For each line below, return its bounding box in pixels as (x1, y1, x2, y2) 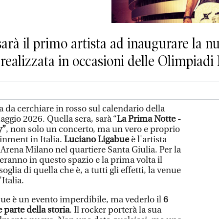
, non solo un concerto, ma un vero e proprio (6, 124, 180, 134)
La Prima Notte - (117, 113, 181, 124)
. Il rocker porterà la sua (69, 204, 161, 215)
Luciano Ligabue (64, 134, 129, 145)
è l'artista (129, 134, 167, 145)
